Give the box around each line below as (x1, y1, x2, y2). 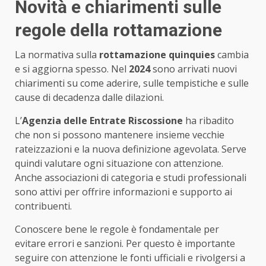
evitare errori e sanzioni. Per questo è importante (15, 236, 235, 250)
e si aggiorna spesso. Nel (15, 62, 129, 75)
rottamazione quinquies (99, 47, 215, 61)
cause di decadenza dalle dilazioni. (15, 90, 164, 104)
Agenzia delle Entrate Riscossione (22, 113, 183, 127)
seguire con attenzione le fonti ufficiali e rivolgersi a (15, 251, 245, 264)
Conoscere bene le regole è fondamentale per (15, 222, 219, 236)
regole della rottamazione (15, 19, 222, 40)
